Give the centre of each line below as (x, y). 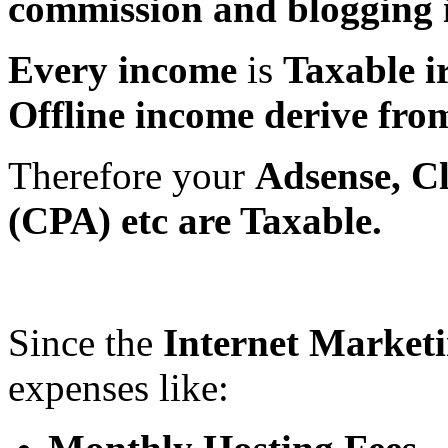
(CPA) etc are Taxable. (195, 220)
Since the (85, 342)
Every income (122, 69)
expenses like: (118, 387)
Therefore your (131, 175)
